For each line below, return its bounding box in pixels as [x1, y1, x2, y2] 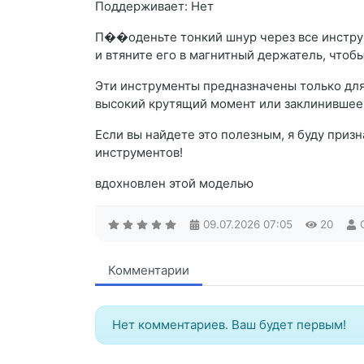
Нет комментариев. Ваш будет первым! [112, 317, 346, 333]
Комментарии [108, 262, 189, 279]
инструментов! [95, 145, 183, 161]
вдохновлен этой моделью [95, 175, 253, 192]
